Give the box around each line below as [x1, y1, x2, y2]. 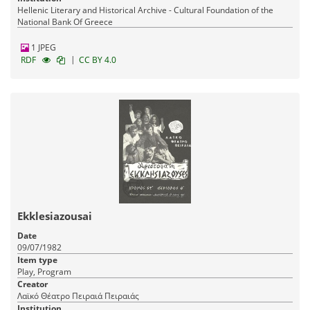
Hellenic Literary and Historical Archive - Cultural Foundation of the [17, 4, 273, 17]
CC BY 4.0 [79, 54, 116, 66]
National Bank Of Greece [17, 16, 113, 28]
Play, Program [17, 266, 71, 278]
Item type [17, 254, 57, 266]
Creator [17, 278, 48, 291]
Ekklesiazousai [17, 209, 92, 224]
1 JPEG [29, 42, 56, 54]
